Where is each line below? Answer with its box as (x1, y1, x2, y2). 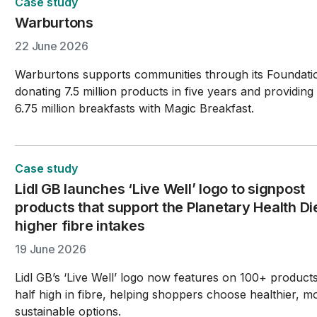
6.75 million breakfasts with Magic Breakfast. (15, 101, 255, 115)
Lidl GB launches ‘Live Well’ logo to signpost (15, 180, 306, 197)
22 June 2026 (15, 39, 88, 53)
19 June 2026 (15, 242, 86, 256)
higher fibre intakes (15, 217, 145, 234)
